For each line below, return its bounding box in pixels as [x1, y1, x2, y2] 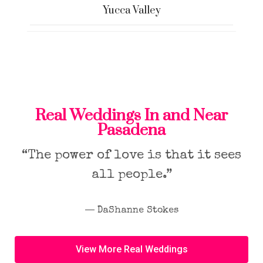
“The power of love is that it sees [22, 150, 241, 163]
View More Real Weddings [75, 244, 188, 255]
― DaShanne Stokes [85, 206, 178, 215]
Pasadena [97, 120, 166, 140]
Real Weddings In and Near [35, 106, 228, 126]
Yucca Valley [102, 4, 161, 17]
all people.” [91, 169, 172, 182]
